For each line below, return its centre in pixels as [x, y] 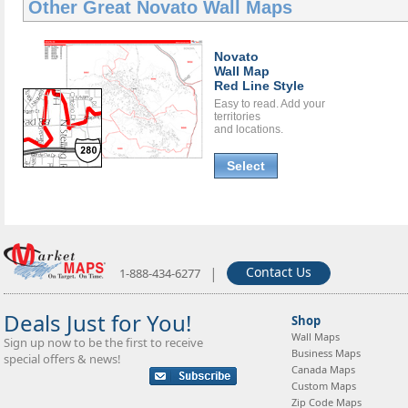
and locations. [249, 130]
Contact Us [279, 272]
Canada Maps [323, 369]
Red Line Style [259, 86]
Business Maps [326, 352]
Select [246, 166]
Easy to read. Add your [270, 104]
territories [237, 117]
